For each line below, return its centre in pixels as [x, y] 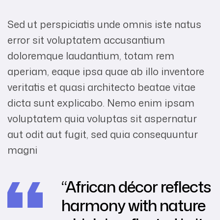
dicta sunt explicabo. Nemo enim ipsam [101, 102]
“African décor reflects [136, 186]
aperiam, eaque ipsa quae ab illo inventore [106, 71]
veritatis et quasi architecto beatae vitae [101, 87]
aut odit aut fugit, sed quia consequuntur [103, 134]
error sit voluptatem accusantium [86, 40]
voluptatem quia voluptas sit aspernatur [102, 118]
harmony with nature [133, 205]
